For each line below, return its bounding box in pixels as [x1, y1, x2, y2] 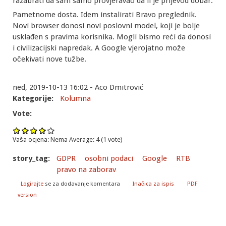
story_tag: [13, 153, 52, 163]
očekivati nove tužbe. [13, 54, 86, 64]
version [18, 192, 37, 199]
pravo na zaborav [56, 164, 116, 174]
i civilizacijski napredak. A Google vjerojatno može [13, 43, 185, 53]
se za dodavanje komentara [43, 181, 120, 188]
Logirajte [20, 181, 43, 188]
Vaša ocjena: [13, 135, 50, 143]
